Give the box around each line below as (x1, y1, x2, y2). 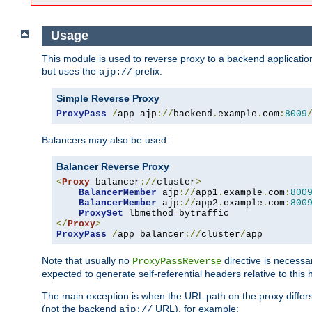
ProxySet (79, 208, 123, 219)
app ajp (118, 108, 157, 119)
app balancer (118, 228, 185, 240)
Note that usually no (42, 254, 132, 266)
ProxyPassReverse (132, 255, 221, 267)
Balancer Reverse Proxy (56, 160, 169, 172)
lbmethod (123, 208, 173, 219)
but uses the (42, 65, 99, 77)
